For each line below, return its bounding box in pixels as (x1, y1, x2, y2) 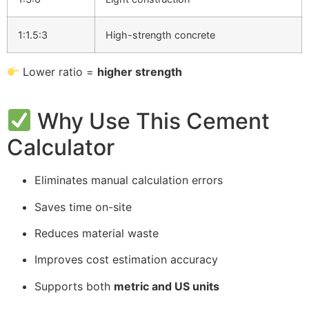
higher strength (97, 65, 183, 79)
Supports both (34, 279, 114, 293)
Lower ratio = (19, 65, 98, 79)
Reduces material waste (34, 226, 159, 240)
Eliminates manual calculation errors (34, 173, 223, 188)
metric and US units (114, 279, 219, 293)
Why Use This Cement (32, 108, 270, 135)
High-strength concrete (106, 29, 215, 41)
